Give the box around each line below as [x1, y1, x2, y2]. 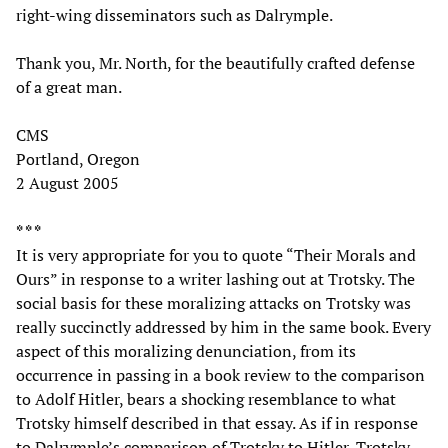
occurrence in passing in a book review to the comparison [16, 363, 425, 386]
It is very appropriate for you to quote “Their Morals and [16, 243, 416, 266]
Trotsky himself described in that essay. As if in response [16, 411, 418, 434]
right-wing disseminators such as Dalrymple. [16, 3, 333, 26]
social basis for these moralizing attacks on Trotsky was [16, 291, 411, 314]
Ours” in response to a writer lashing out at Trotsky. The [16, 267, 415, 290]
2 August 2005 [16, 171, 119, 194]
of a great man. [16, 75, 122, 98]
